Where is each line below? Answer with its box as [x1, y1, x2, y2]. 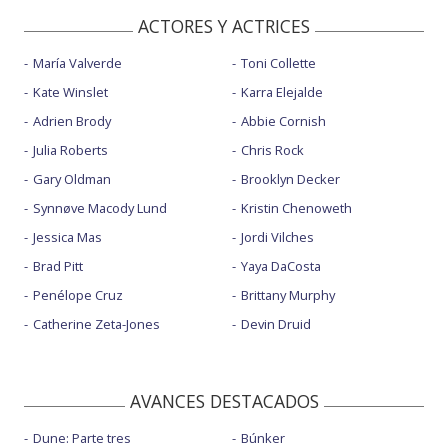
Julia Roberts [33, 140, 108, 159]
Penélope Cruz [33, 285, 123, 304]
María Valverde [33, 53, 122, 72]
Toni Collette [240, 53, 316, 72]
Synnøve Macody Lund [33, 198, 167, 217]
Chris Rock [240, 140, 304, 159]
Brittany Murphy [240, 285, 335, 304]
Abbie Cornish [240, 111, 326, 130]
